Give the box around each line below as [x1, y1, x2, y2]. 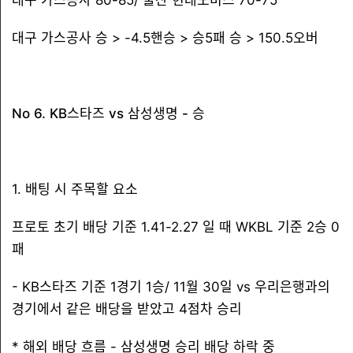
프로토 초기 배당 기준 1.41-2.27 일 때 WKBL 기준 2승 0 [12, 219, 340, 235]
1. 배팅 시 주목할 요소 [12, 181, 138, 197]
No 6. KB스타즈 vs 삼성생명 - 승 [12, 106, 205, 121]
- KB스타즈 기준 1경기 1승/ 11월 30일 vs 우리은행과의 [12, 279, 330, 295]
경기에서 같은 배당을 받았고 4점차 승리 [12, 301, 242, 317]
